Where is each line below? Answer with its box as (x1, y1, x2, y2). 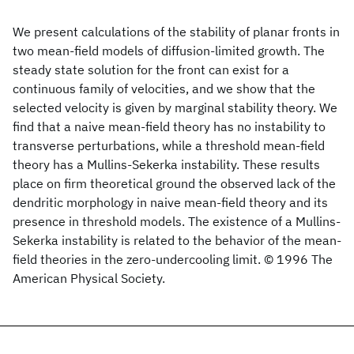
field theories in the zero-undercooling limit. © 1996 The (13, 251, 333, 267)
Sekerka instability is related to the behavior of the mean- (13, 232, 341, 248)
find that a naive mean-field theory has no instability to (13, 119, 326, 134)
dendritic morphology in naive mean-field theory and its (13, 194, 328, 210)
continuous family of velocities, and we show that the (13, 81, 315, 96)
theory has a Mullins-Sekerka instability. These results (13, 156, 320, 172)
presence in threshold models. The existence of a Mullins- (13, 213, 341, 229)
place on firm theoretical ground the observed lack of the (13, 175, 336, 191)
